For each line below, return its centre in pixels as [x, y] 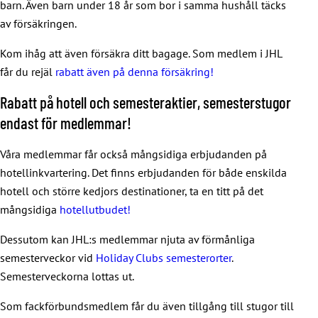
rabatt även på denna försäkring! [135, 71]
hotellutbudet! [94, 209]
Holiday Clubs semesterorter [164, 257]
